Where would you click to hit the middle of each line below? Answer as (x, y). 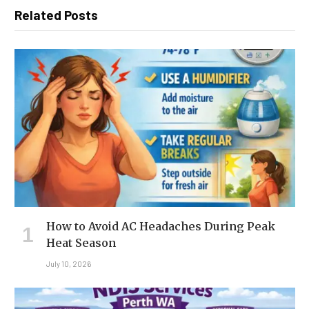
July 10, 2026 (69, 263)
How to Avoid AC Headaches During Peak (161, 226)
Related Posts (56, 14)
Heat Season (81, 242)
